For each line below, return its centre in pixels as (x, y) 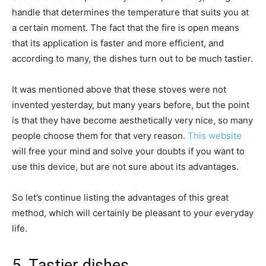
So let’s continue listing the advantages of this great (120, 198)
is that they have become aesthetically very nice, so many (132, 121)
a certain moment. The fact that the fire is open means (126, 28)
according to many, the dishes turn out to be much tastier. (132, 59)
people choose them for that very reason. (100, 136)
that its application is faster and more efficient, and (118, 43)
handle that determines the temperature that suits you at (130, 12)
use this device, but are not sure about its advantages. (125, 167)
